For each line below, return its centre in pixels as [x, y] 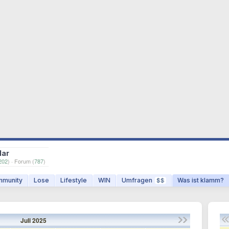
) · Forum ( [21, 161]
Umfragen [137, 180]
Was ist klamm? [201, 180]
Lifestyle [74, 180]
